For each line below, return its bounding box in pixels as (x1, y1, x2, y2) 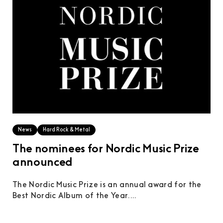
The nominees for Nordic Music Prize (12, 144, 199, 156)
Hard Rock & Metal (42, 127, 90, 133)
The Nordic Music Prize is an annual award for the (12, 181, 202, 190)
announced (12, 157, 73, 169)
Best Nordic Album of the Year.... (12, 192, 137, 201)
